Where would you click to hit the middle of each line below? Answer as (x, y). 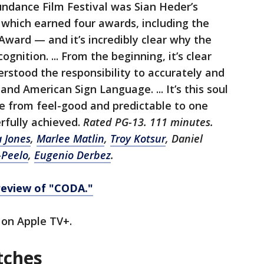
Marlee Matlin (70, 139)
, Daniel (184, 139)
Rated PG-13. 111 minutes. (148, 122)
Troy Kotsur (138, 139)
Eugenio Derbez (72, 155)
